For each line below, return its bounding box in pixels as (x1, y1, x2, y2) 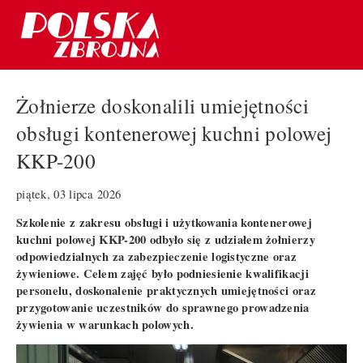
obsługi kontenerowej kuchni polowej (16, 119, 332, 147)
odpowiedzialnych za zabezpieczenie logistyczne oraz (16, 247, 297, 265)
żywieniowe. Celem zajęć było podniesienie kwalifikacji (16, 264, 309, 282)
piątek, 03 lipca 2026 (16, 186, 122, 202)
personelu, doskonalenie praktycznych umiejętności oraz (16, 281, 316, 299)
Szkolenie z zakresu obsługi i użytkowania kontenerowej (16, 213, 312, 231)
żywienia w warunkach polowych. (16, 315, 194, 333)
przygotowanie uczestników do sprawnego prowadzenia (16, 298, 310, 316)
